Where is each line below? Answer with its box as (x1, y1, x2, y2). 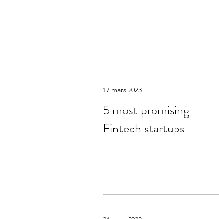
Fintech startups (103, 119, 185, 137)
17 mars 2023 (103, 86, 142, 94)
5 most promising (103, 101, 189, 119)
